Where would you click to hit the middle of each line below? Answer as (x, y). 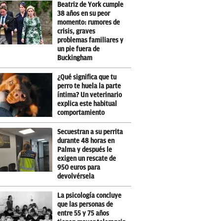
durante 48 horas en (86, 141)
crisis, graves (76, 31)
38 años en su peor (84, 14)
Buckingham (75, 58)
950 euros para (79, 167)
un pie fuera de (79, 49)
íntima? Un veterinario (90, 95)
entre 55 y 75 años (83, 213)
